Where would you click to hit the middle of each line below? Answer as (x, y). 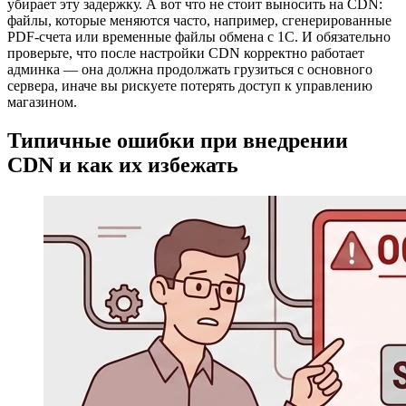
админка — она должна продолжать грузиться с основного (190, 70)
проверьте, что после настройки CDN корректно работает (186, 53)
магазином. (42, 102)
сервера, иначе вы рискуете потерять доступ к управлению (190, 86)
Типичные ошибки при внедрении (178, 141)
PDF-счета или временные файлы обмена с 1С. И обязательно (199, 37)
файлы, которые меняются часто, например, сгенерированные (199, 21)
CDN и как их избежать (123, 165)
